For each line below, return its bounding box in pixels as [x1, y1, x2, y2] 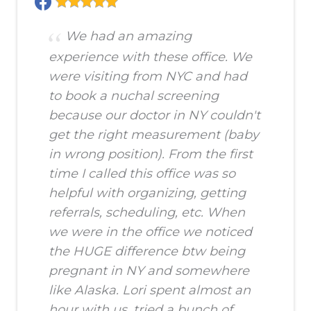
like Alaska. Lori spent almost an [49, 283, 251, 299]
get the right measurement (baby [49, 127, 259, 143]
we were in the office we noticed [49, 224, 252, 240]
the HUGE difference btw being [49, 244, 245, 260]
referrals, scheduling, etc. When [49, 205, 245, 221]
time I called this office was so [49, 166, 235, 182]
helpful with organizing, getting [49, 185, 246, 201]
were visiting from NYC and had [49, 69, 247, 85]
